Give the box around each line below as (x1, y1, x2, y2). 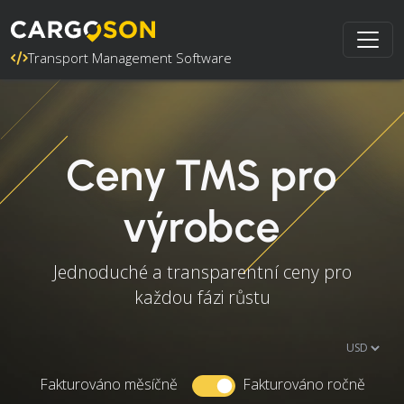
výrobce (123, 200, 281, 252)
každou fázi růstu (133, 285, 271, 309)
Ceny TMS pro (66, 149, 338, 201)
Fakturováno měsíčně (39, 374, 178, 394)
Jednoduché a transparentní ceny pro (52, 260, 352, 284)
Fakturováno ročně (242, 374, 365, 394)
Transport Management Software (28, 49, 232, 67)
